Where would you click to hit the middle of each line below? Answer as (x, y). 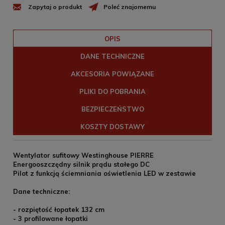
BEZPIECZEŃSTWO (113, 109)
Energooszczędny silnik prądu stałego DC (81, 164)
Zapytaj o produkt (55, 7)
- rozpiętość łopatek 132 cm (59, 210)
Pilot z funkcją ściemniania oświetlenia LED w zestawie (104, 174)
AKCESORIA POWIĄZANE (113, 74)
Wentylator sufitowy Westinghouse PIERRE (83, 155)
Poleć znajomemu (130, 7)
